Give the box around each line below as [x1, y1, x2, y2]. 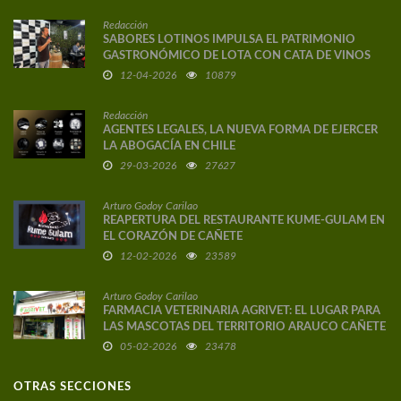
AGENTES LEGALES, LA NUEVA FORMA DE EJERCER [103, 124, 378, 137]
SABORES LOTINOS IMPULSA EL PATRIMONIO [103, 34, 355, 47]
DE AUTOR [103, 66, 162, 79]
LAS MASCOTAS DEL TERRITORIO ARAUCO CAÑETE [103, 321, 386, 334]
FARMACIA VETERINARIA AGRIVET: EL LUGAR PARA [103, 305, 380, 318]
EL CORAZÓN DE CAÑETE [103, 231, 243, 243]
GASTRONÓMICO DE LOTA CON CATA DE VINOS [103, 50, 371, 63]
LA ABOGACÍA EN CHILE [103, 141, 235, 153]
